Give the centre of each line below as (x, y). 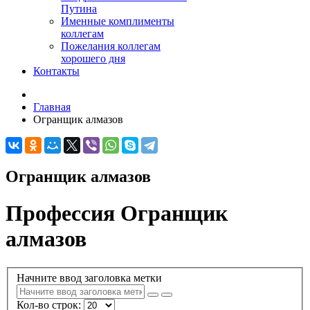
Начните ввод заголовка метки (91, 278)
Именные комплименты (118, 21)
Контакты (56, 71)
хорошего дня (93, 58)
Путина (79, 9)
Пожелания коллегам (111, 46)
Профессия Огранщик (117, 213)
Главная (52, 107)
